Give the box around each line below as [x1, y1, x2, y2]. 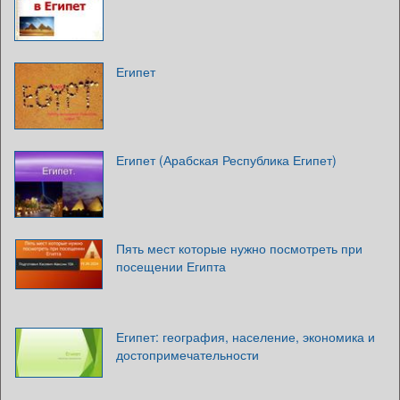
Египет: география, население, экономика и [116, 328, 375, 346]
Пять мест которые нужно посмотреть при [116, 239, 362, 258]
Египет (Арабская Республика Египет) [116, 151, 337, 170]
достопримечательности [116, 346, 259, 364]
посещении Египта [116, 257, 226, 276]
